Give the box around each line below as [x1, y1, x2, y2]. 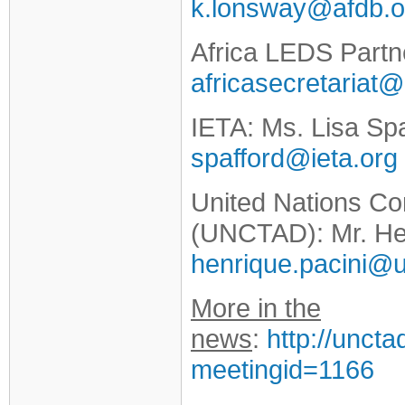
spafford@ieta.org [191, 143, 398, 173]
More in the [191, 293, 321, 323]
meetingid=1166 [191, 354, 374, 384]
